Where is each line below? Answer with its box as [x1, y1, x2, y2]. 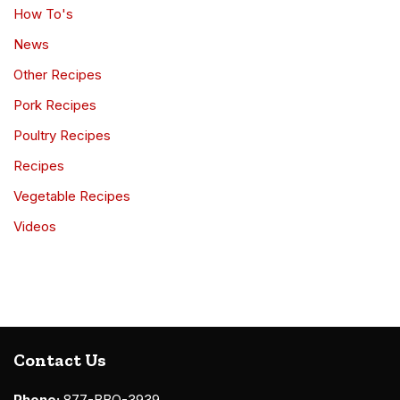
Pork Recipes [13, 96, 96, 114]
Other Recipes [13, 66, 102, 84]
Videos [13, 218, 56, 236]
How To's [13, 5, 73, 23]
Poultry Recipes [13, 127, 111, 145]
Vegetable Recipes [13, 187, 130, 205]
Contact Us [13, 350, 106, 371]
